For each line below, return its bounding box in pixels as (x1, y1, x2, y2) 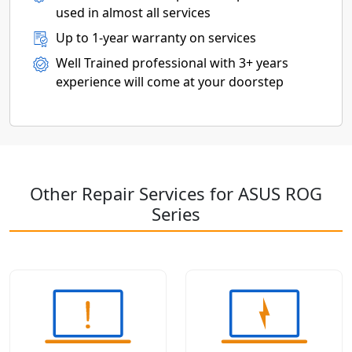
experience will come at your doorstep (56, 73, 284, 90)
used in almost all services (56, 4, 211, 21)
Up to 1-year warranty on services (56, 29, 256, 46)
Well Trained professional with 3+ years (56, 54, 288, 71)
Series (152, 202, 200, 225)
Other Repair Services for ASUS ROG (30, 181, 322, 205)
